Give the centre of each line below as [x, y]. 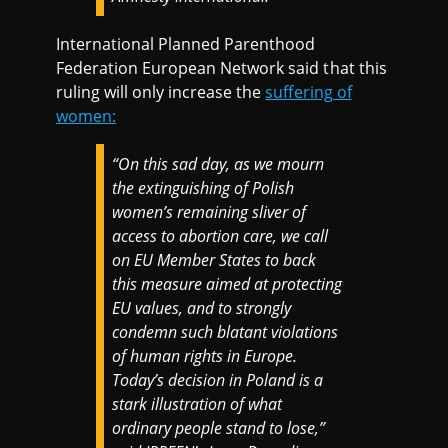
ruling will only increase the [161, 91]
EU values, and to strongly [202, 307]
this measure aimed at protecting [227, 283]
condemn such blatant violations [225, 331]
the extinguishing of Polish [203, 187]
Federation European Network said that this [221, 67]
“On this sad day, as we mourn [218, 163]
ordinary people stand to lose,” [219, 427]
